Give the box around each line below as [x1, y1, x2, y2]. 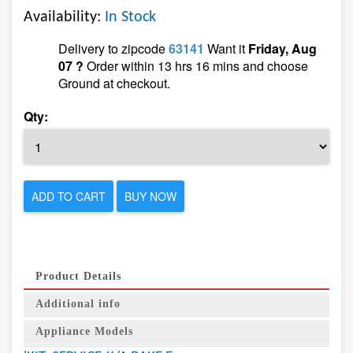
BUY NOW [124, 188, 176, 204]
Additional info [35, 298, 121, 310]
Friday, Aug [248, 39, 317, 58]
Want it [204, 39, 248, 58]
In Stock [105, 9, 156, 25]
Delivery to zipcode [58, 39, 169, 58]
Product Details [35, 270, 121, 282]
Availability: [24, 9, 105, 25]
